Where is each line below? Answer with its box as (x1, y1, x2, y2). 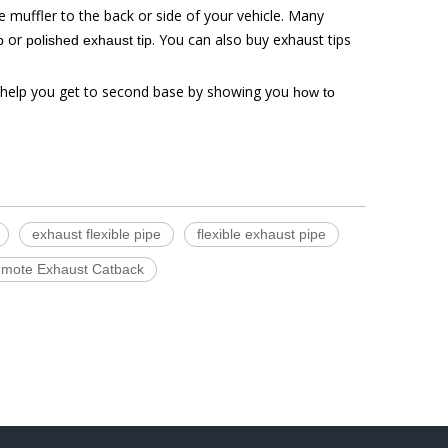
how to (293, 84, 335, 100)
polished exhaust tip (26, 32, 152, 48)
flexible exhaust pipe (197, 226, 326, 242)
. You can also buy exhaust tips (152, 30, 351, 49)
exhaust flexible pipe (32, 226, 161, 242)
